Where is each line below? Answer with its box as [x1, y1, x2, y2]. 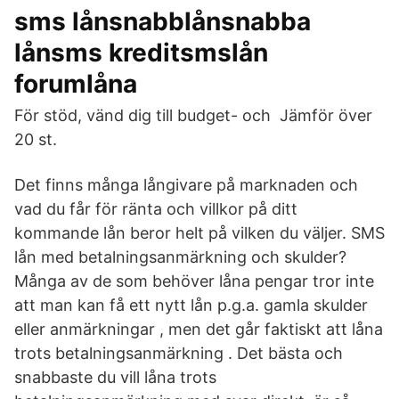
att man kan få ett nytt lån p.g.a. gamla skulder [14, 296, 368, 314]
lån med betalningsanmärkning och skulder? [14, 248, 346, 266]
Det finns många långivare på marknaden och [14, 175, 358, 194]
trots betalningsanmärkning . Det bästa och [14, 344, 343, 362]
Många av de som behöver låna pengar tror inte [14, 272, 374, 290]
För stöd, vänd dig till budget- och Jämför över [14, 106, 372, 125]
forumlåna [14, 69, 137, 99]
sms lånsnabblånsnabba [14, 6, 311, 37]
